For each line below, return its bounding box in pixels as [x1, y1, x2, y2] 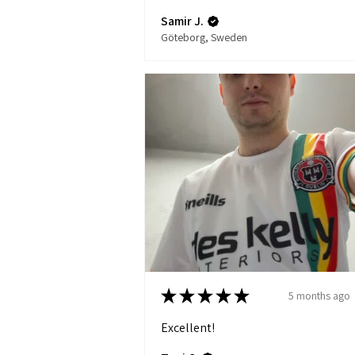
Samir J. [161, 13, 204, 30]
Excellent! [161, 319, 215, 337]
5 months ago [288, 288, 350, 303]
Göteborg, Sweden [161, 30, 247, 45]
